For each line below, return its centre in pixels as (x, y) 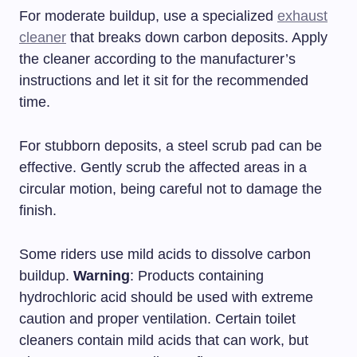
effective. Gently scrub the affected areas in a (163, 167)
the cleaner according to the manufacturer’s (157, 59)
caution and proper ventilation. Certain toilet (157, 318)
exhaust (302, 16)
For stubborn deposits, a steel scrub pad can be (171, 145)
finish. (38, 210)
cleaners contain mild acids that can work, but (164, 340)
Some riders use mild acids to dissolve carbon (165, 254)
